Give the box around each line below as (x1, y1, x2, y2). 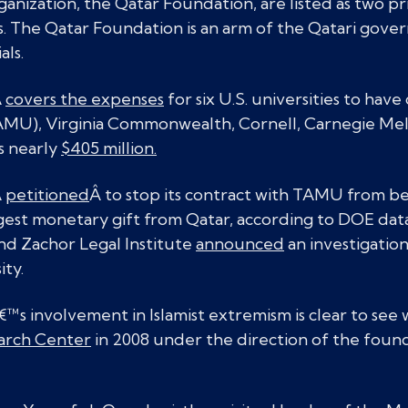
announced (196, 233, 284, 254)
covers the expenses (5, 88, 164, 109)
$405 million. (61, 138, 157, 158)
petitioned (5, 184, 89, 205)
